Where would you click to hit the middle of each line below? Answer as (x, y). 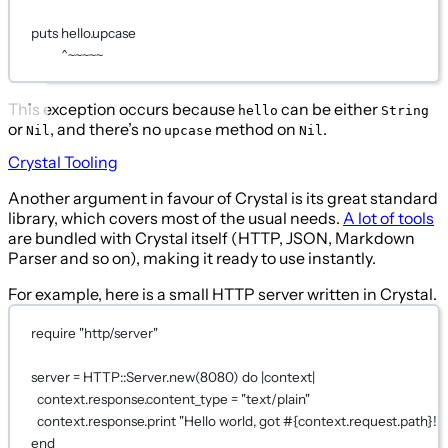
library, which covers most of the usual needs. (175, 218)
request (373, 420)
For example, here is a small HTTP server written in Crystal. (222, 294)
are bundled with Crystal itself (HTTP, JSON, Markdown (211, 238)
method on (255, 129)
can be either (329, 109)
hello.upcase (97, 32)
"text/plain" (276, 398)
